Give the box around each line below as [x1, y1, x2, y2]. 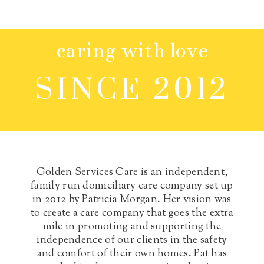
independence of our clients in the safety [37, 233, 227, 249]
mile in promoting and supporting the [42, 219, 222, 235]
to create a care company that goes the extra [30, 206, 234, 222]
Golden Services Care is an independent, [36, 165, 228, 181]
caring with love [56, 38, 208, 64]
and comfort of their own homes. [37, 246, 194, 262]
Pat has [194, 246, 227, 262]
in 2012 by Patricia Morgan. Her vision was [32, 192, 232, 208]
